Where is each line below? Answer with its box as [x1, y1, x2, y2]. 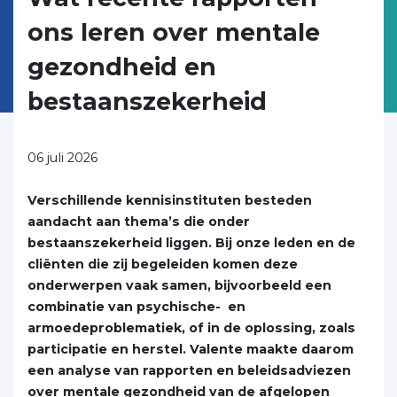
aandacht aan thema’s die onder [27, 214, 250, 230]
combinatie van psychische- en [27, 299, 245, 315]
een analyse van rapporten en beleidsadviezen [27, 362, 351, 378]
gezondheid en [27, 52, 216, 82]
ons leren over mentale [27, 18, 320, 47]
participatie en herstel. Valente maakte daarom [27, 341, 354, 357]
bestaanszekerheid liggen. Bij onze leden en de [27, 235, 355, 251]
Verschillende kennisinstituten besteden [27, 192, 312, 208]
